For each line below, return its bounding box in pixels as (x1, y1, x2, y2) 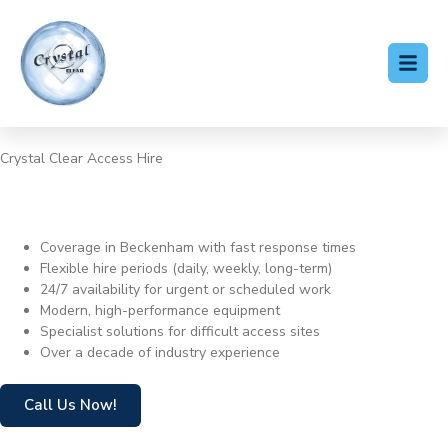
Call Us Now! (24, 395, 117, 416)
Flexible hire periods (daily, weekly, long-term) (40, 259, 332, 279)
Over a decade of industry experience (40, 343, 280, 363)
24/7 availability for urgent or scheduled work (40, 280, 331, 300)
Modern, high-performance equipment (40, 301, 280, 321)
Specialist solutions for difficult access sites (40, 322, 320, 342)
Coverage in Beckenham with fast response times (40, 238, 356, 258)
